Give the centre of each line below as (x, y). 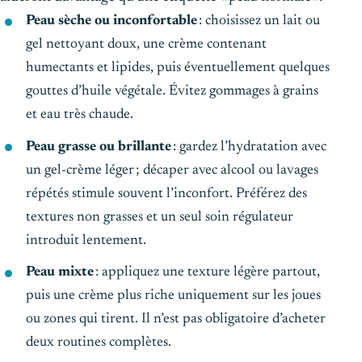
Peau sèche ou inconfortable (112, 21)
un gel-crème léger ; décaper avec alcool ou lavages (172, 170)
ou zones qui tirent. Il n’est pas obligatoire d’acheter (176, 320)
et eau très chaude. (80, 114)
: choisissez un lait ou (259, 21)
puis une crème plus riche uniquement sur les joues (173, 296)
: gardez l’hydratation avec (249, 147)
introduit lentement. (86, 240)
